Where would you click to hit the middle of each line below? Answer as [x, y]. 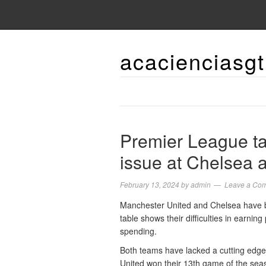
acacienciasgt [192, 61]
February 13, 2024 [150, 184]
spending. [138, 231]
